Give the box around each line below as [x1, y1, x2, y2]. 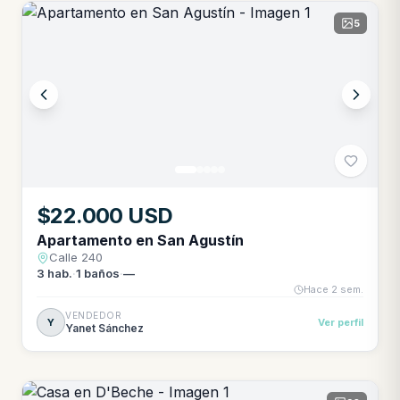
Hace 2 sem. [304, 283, 363, 296]
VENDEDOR [65, 309, 121, 321]
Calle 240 [49, 250, 103, 264]
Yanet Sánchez [65, 321, 144, 335]
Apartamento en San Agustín [37, 231, 244, 249]
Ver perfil [318, 316, 363, 329]
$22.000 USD [37, 203, 173, 229]
